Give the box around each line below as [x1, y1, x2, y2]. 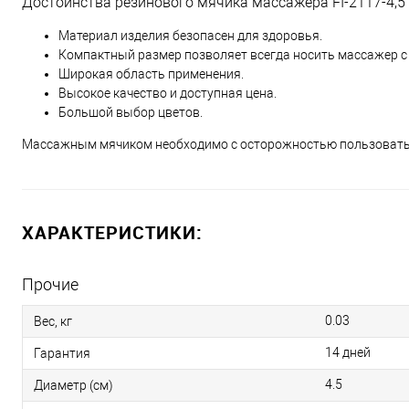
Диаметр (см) [34, 377, 113, 393]
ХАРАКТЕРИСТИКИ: [22, 220, 203, 245]
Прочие [22, 275, 79, 294]
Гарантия [34, 345, 90, 361]
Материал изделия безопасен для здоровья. [58, 28, 322, 43]
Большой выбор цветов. [58, 105, 203, 120]
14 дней [325, 345, 371, 360]
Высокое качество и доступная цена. [58, 86, 277, 100]
